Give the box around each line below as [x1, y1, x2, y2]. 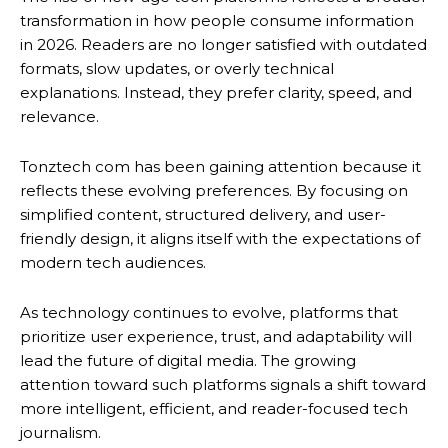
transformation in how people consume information [20, 11, 414, 31]
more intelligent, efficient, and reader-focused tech [20, 399, 408, 419]
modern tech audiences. [20, 253, 206, 273]
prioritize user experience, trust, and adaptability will [20, 327, 412, 347]
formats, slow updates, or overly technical [20, 59, 334, 79]
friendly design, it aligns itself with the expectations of [20, 229, 420, 249]
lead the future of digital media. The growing [20, 351, 356, 371]
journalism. [20, 423, 101, 443]
